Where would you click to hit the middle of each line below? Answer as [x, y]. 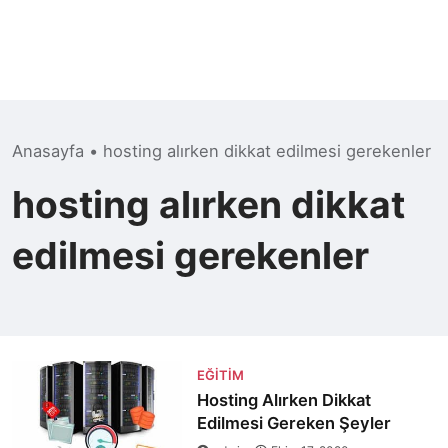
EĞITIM [220, 375]
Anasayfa [48, 151]
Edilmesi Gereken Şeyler [293, 423]
